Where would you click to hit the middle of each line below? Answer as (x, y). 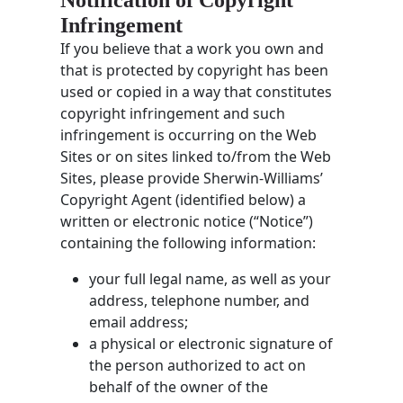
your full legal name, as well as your (210, 278)
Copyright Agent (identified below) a (184, 199)
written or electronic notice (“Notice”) (187, 221)
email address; (139, 322)
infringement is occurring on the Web (189, 134)
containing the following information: (188, 242)
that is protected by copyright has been (195, 70)
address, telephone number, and (200, 300)
